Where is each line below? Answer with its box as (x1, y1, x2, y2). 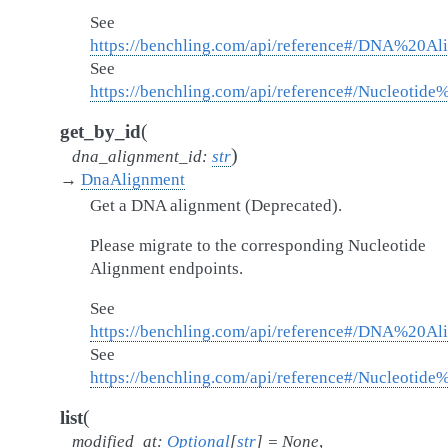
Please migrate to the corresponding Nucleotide (90, 236, 426, 255)
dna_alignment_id (72, 147, 202, 166)
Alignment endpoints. (90, 259, 243, 278)
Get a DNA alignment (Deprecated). (90, 196, 342, 215)
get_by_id (60, 121, 141, 142)
